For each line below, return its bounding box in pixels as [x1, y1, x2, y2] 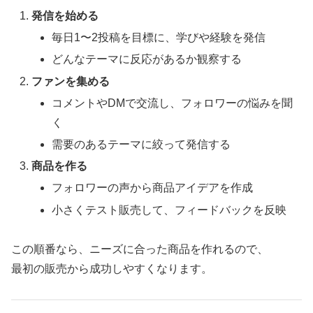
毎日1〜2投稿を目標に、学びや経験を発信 [52, 31, 266, 44]
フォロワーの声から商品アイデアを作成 [52, 182, 254, 194]
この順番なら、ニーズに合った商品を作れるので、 [11, 243, 268, 256]
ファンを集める [31, 75, 110, 87]
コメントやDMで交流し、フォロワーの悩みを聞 [52, 96, 293, 109]
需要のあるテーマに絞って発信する [52, 138, 231, 150]
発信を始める [31, 10, 99, 22]
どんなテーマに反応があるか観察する [52, 53, 242, 66]
